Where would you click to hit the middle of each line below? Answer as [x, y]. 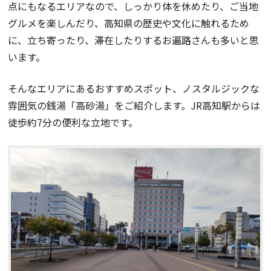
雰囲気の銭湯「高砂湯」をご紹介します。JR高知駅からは [134, 105]
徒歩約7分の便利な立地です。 [73, 122]
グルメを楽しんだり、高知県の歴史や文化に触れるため [129, 23]
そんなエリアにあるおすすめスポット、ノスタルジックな [134, 88]
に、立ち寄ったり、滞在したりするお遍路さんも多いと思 [134, 40]
